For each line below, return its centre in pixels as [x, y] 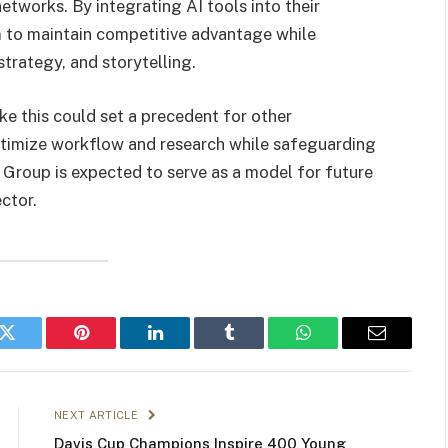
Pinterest [111, 347]
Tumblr [254, 347]
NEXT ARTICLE [98, 415]
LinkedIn [186, 347]
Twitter [31, 347]
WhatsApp [340, 347]
